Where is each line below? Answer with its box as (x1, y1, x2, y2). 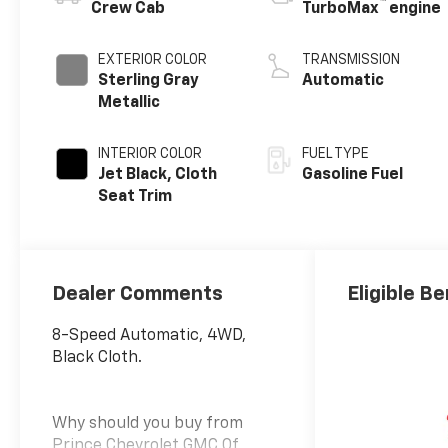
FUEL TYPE (302, 147, 370, 162)
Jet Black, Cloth (98, 167, 218, 184)
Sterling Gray (98, 73, 200, 90)
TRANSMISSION (302, 53, 401, 68)
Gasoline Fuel (302, 167, 404, 184)
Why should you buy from (52, 415, 244, 432)
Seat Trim (98, 189, 173, 206)
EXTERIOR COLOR (98, 53, 208, 68)
